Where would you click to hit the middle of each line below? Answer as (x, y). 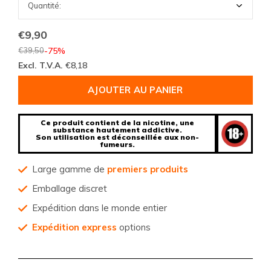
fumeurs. (117, 144)
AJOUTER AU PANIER (135, 90)
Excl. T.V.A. (42, 65)
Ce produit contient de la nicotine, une (117, 122)
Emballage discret (70, 188)
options (134, 227)
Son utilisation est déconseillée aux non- (117, 137)
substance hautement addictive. (117, 130)
